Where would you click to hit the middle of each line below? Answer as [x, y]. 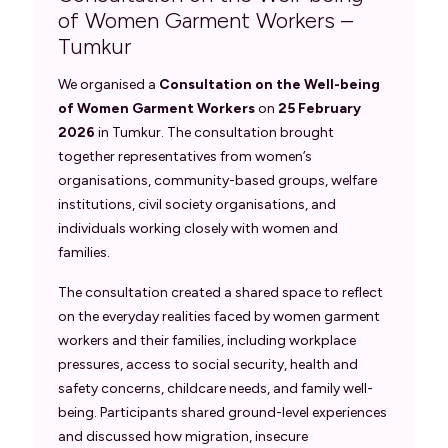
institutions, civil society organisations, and [197, 204]
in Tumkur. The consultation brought [214, 132]
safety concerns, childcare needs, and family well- [215, 388]
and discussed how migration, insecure [183, 436]
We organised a [108, 84]
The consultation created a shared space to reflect [220, 292]
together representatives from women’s [185, 156]
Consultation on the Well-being [269, 84]
